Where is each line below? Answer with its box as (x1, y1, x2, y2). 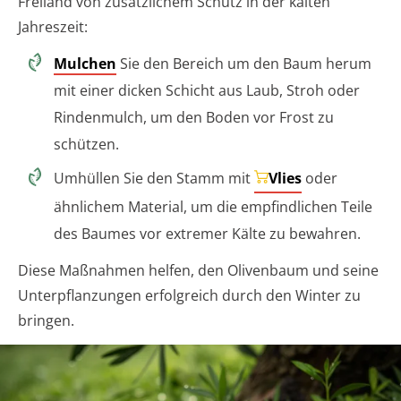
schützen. (54, 134, 119, 155)
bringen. (18, 311, 74, 331)
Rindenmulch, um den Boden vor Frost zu (54, 107, 334, 128)
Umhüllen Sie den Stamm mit (54, 168, 254, 189)
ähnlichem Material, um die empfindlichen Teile (54, 197, 372, 218)
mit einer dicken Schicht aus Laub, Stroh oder (54, 81, 360, 101)
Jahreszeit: (18, 17, 88, 38)
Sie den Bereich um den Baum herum (116, 54, 371, 74)
